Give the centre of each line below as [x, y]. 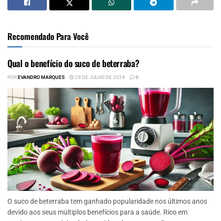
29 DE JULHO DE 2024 [99, 77]
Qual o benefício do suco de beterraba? [74, 63]
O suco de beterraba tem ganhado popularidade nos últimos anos [107, 201]
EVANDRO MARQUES [41, 77]
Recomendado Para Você [48, 36]
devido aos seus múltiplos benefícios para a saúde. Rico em [97, 212]
